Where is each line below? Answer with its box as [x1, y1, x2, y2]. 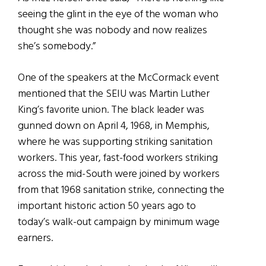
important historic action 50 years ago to [18, 197, 196, 215]
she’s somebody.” [18, 37, 96, 55]
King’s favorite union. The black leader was [18, 101, 204, 119]
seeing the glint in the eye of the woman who [18, 5, 218, 23]
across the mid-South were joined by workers [18, 165, 220, 183]
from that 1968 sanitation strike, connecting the [18, 181, 224, 199]
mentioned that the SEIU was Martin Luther [18, 85, 210, 103]
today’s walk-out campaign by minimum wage [18, 213, 220, 231]
